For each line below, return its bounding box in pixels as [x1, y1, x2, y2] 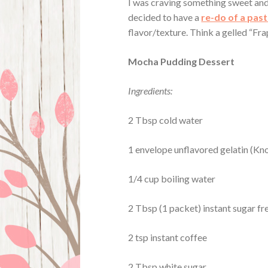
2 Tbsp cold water [128, 114, 203, 126]
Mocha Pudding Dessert [128, 55, 235, 67]
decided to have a [128, 11, 202, 23]
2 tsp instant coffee [128, 231, 208, 243]
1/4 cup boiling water [128, 172, 216, 184]
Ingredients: [128, 84, 173, 96]
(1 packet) [159, 202, 202, 214]
